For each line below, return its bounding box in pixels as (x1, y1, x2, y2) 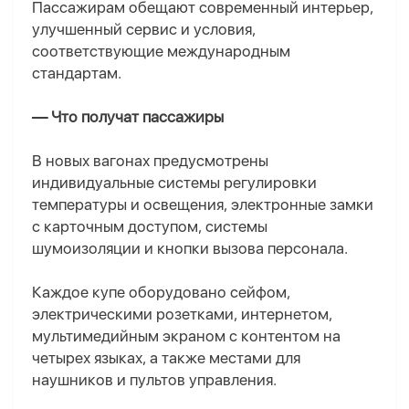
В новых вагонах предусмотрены (32, 152, 268, 171)
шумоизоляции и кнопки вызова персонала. (32, 239, 348, 258)
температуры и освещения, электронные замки (32, 195, 373, 215)
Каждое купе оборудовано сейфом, (32, 283, 290, 302)
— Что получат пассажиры (32, 108, 224, 127)
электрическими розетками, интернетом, (32, 305, 332, 324)
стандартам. (32, 64, 121, 83)
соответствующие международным (32, 42, 290, 61)
